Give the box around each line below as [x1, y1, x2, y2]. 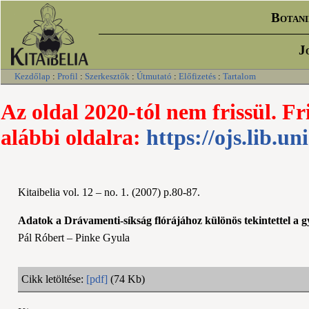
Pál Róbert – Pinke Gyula [18, 231, 130, 243]
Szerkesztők [85, 71, 130, 81]
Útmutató [137, 71, 172, 81]
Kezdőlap [14, 71, 50, 81]
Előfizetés [179, 71, 216, 81]
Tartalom [223, 71, 256, 81]
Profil [57, 71, 78, 81]
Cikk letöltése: [21, 272, 86, 285]
